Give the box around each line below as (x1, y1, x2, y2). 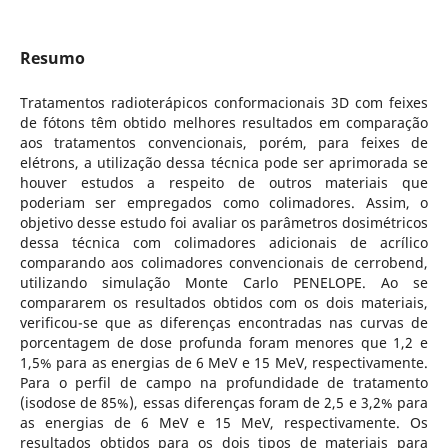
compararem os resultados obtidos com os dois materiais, (19, 292, 429, 312)
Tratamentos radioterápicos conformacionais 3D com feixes (19, 92, 429, 112)
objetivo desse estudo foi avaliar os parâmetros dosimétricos (19, 212, 429, 232)
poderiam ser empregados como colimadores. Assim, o (19, 192, 429, 212)
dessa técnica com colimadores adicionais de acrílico (19, 232, 429, 252)
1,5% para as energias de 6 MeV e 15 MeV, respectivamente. (19, 352, 429, 372)
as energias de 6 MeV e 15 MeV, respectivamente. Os (19, 412, 429, 432)
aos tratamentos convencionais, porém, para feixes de (19, 132, 429, 152)
